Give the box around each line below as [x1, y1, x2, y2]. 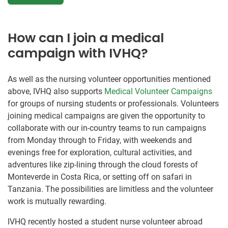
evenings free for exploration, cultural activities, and [8, 148, 192, 158]
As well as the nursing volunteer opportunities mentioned [8, 74, 211, 84]
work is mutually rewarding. [8, 196, 106, 207]
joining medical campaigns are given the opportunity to [8, 111, 205, 121]
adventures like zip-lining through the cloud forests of [8, 160, 198, 170]
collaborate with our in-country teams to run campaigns [8, 123, 206, 133]
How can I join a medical [8, 29, 164, 47]
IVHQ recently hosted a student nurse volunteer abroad [8, 217, 203, 227]
